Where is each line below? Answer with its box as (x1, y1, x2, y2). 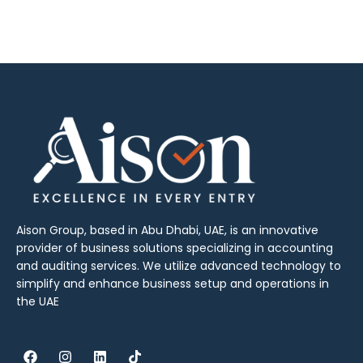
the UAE (16, 293, 59, 310)
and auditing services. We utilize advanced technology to (16, 258, 341, 275)
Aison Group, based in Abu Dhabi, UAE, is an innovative (16, 222, 318, 239)
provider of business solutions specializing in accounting (16, 240, 333, 257)
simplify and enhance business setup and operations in (16, 275, 329, 293)
